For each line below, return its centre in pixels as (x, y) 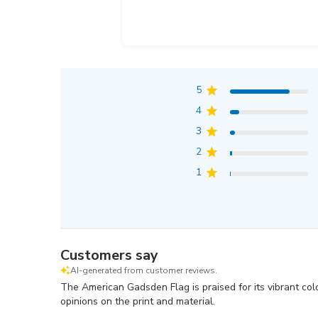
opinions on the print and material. (138, 301)
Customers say (110, 255)
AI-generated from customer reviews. (144, 270)
